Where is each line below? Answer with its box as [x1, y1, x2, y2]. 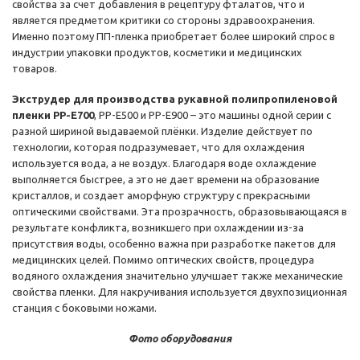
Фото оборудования [129, 333, 231, 345]
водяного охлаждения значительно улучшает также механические [12, 270, 343, 282]
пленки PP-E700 [12, 109, 94, 121]
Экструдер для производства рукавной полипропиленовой [12, 93, 337, 105]
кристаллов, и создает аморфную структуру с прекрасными [12, 190, 310, 202]
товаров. [12, 63, 57, 75]
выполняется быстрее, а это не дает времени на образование [12, 174, 320, 186]
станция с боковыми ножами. [12, 302, 157, 314]
